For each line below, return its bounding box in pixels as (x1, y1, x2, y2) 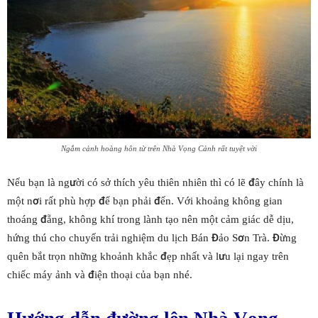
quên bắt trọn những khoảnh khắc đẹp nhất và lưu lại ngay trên (7, 249, 289, 263)
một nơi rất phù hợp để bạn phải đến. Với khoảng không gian (7, 194, 283, 207)
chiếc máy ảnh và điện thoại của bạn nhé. (7, 268, 192, 281)
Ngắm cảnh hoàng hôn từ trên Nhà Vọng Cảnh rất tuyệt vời (61, 143, 257, 153)
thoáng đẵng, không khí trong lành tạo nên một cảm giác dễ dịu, (7, 212, 294, 226)
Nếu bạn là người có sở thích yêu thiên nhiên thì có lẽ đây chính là (7, 175, 304, 189)
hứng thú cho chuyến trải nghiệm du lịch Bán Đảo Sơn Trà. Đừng (7, 231, 297, 244)
